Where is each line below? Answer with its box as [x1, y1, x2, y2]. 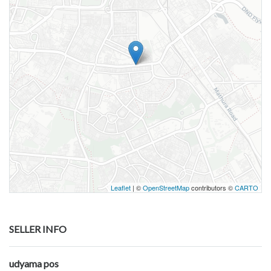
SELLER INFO [9, 223, 67, 235]
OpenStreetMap [143, 183, 189, 193]
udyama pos [9, 258, 59, 270]
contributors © [189, 183, 235, 193]
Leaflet [111, 183, 131, 193]
